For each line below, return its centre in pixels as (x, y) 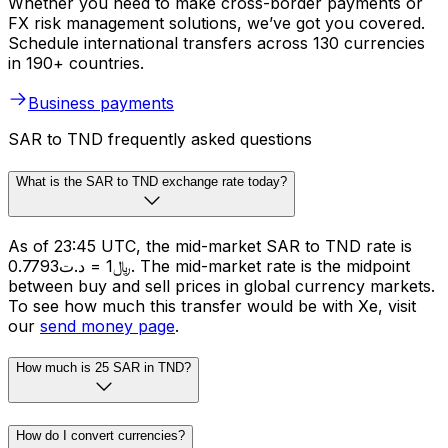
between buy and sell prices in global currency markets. (221, 285)
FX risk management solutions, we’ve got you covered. (216, 23)
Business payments (101, 103)
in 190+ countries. (76, 63)
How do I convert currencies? (100, 436)
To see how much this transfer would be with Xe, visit (212, 305)
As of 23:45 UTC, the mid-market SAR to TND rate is (210, 245)
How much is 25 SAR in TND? (103, 368)
